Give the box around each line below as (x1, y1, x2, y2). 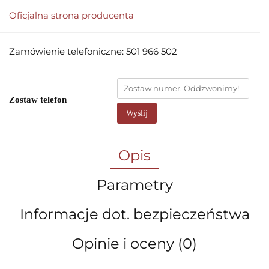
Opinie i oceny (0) (72, 235, 197, 252)
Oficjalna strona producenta (9, 10, 134, 21)
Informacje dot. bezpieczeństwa (19, 205, 250, 223)
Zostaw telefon (9, 95, 67, 104)
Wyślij (126, 109, 148, 118)
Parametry (96, 176, 173, 193)
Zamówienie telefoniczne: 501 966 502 (9, 46, 177, 57)
